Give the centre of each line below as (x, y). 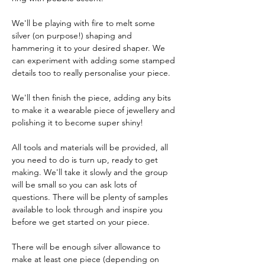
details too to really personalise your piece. (92, 73)
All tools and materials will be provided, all (91, 148)
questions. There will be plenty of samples (91, 197)
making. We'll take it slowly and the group (91, 172)
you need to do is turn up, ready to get (86, 160)
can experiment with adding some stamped (95, 61)
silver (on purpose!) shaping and (73, 36)
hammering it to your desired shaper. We (90, 48)
